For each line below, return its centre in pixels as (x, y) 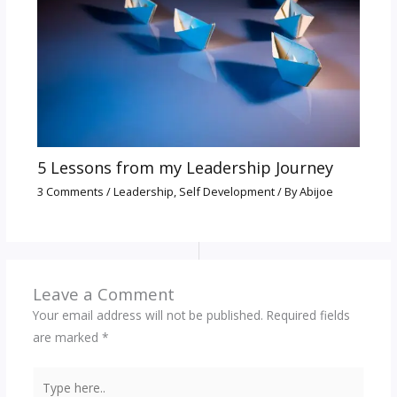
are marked (67, 338)
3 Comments (70, 191)
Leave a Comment (103, 294)
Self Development (226, 191)
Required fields (308, 315)
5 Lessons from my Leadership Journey (185, 167)
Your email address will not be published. (148, 315)
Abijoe (316, 191)
